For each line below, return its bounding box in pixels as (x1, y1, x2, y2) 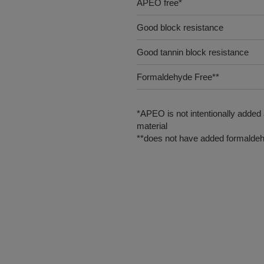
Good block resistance (137, 22, 223, 32)
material (137, 121, 167, 131)
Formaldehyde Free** (137, 72, 219, 82)
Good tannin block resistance (137, 47, 249, 57)
